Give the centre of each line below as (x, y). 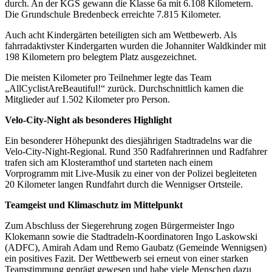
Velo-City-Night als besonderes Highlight (88, 120)
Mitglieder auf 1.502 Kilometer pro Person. (87, 100)
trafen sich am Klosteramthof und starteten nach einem (109, 163)
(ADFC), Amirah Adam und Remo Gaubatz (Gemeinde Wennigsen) (136, 248)
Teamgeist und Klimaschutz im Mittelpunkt (94, 205)
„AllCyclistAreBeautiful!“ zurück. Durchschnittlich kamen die (124, 89)
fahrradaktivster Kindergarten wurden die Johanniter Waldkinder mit (135, 46)
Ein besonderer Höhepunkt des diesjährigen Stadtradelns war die (128, 141)
